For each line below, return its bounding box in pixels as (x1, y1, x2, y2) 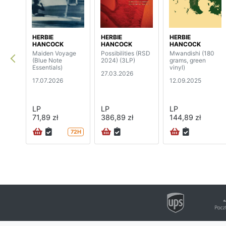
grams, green (169, 56, 206, 65)
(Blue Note (32, 56, 62, 65)
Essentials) (32, 64, 63, 72)
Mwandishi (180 (169, 49, 214, 58)
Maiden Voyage (32, 49, 76, 58)
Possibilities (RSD (101, 49, 150, 58)
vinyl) (169, 64, 185, 72)
